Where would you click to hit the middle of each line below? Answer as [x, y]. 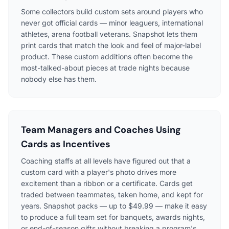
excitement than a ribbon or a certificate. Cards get [107, 183]
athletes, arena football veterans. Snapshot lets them [109, 34]
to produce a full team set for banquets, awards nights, [113, 217]
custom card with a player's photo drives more [99, 172]
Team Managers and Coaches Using [101, 130]
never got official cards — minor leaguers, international [112, 22]
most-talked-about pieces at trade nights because [105, 67]
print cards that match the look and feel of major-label [111, 45]
